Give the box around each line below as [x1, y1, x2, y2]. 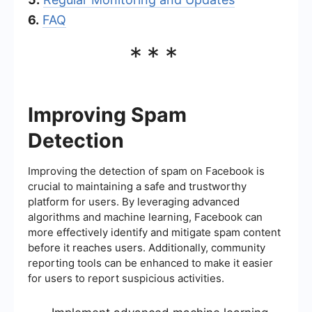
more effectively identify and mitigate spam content [28, 225, 281, 239]
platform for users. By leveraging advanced [28, 194, 240, 208]
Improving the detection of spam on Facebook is [28, 164, 265, 178]
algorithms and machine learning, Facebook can [28, 210, 263, 224]
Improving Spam [28, 102, 187, 127]
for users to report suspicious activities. [28, 271, 224, 285]
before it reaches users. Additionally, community [28, 240, 265, 254]
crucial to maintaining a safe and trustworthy [28, 179, 247, 193]
